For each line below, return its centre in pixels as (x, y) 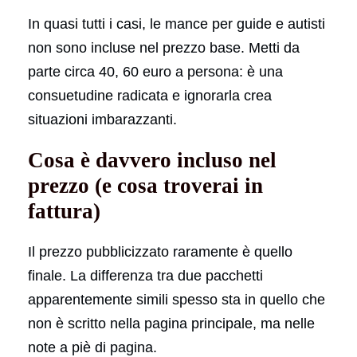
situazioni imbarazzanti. (102, 119)
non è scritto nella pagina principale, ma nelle (171, 323)
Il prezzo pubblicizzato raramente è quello (160, 251)
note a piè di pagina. (92, 347)
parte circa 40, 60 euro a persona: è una (155, 71)
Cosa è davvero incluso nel (152, 160)
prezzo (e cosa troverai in (145, 185)
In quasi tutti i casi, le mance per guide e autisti (177, 24)
